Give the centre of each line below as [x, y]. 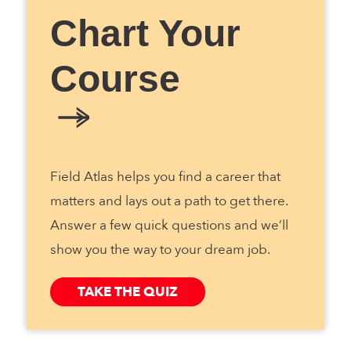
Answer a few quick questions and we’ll [169, 225]
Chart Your [145, 33]
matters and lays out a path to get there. [169, 201]
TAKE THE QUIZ [128, 291]
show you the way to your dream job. [160, 249]
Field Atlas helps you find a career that [165, 176]
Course [115, 78]
